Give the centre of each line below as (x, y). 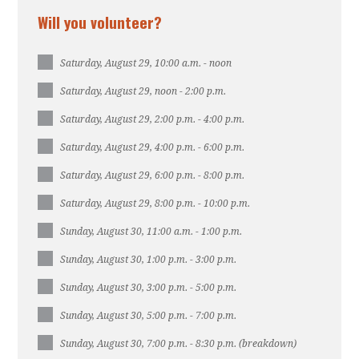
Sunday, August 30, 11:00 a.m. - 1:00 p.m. (151, 232)
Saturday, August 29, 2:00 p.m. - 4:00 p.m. (153, 119)
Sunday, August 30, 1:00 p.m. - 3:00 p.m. (149, 260)
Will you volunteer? (100, 22)
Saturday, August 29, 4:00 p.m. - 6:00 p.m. (153, 147)
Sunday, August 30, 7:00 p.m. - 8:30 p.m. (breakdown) (179, 344)
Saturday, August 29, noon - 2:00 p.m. (143, 91)
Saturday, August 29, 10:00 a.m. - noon (146, 63)
